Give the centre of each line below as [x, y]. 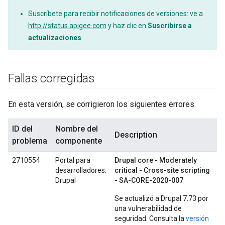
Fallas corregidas [51, 78]
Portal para [73, 160]
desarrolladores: [81, 170]
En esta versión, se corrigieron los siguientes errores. [102, 104]
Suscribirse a [170, 26]
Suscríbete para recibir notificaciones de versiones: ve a [116, 14]
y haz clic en [127, 26]
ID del [22, 129]
